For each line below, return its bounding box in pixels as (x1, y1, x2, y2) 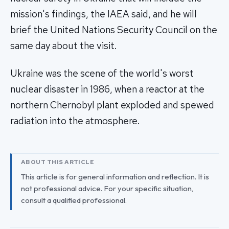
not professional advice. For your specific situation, (21, 184, 193, 194)
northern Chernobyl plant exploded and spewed (10, 99, 214, 112)
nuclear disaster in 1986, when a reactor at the (10, 83, 204, 96)
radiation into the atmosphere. (10, 114, 140, 128)
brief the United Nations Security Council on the (10, 24, 217, 37)
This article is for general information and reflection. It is (21, 172, 209, 182)
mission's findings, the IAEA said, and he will (10, 8, 197, 21)
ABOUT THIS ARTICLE (21, 158, 95, 167)
